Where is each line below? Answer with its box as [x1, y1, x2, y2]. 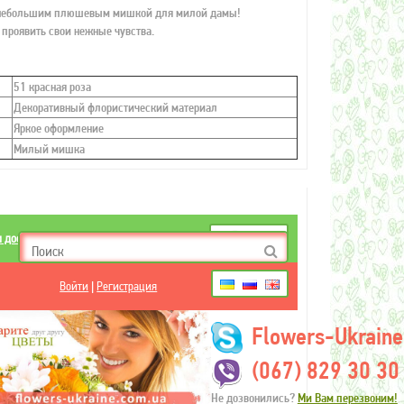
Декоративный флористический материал [13, 100, 217, 115]
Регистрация [96, 279, 158, 293]
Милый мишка [13, 142, 85, 156]
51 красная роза [13, 79, 91, 94]
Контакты [56, 231, 101, 245]
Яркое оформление [13, 121, 104, 135]
